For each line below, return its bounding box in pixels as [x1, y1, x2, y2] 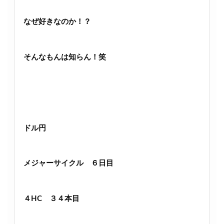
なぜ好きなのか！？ [23, 18, 91, 26]
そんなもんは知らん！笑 [23, 53, 106, 61]
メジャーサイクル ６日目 [23, 159, 113, 167]
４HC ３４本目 [23, 195, 79, 203]
